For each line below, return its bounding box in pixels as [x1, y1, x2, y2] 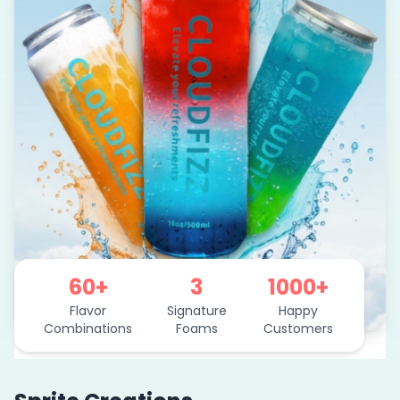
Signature [166, 301, 227, 320]
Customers [262, 319, 333, 337]
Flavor [70, 301, 107, 320]
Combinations [44, 319, 133, 337]
